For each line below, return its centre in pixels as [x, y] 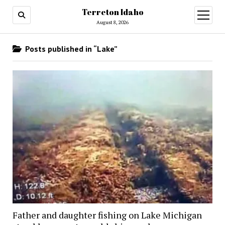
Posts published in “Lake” [70, 49]
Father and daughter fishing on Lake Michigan [107, 215]
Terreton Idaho [113, 12]
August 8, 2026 [113, 22]
